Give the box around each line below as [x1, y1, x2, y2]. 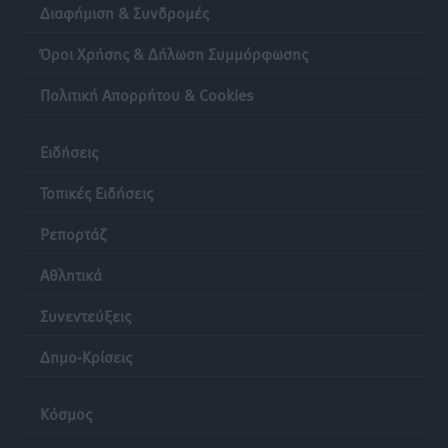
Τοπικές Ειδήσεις [40, 180, 153, 203]
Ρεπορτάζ [40, 221, 106, 244]
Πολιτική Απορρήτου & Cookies [40, 82, 254, 105]
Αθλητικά [40, 262, 102, 285]
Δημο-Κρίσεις [40, 344, 132, 367]
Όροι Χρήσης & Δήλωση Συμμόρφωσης [40, 41, 308, 64]
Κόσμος [40, 401, 92, 424]
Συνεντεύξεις [40, 303, 131, 326]
